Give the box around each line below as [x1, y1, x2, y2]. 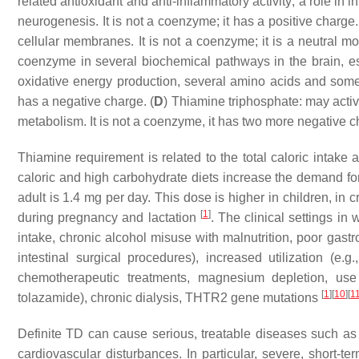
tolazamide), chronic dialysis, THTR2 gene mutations [18, 291, 321, 305]
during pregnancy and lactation [18, 211, 200, 224]
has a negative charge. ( [18, 95, 155, 108]
